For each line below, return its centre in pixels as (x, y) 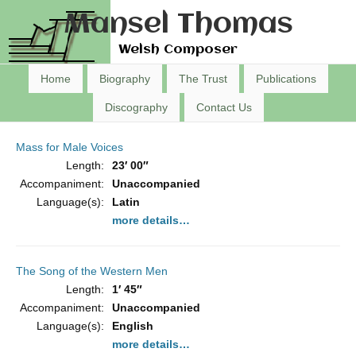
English (133, 326)
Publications (286, 79)
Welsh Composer (178, 50)
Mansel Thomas (178, 25)
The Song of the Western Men (92, 271)
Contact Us (224, 107)
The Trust (203, 79)
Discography (136, 107)
